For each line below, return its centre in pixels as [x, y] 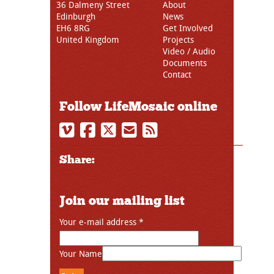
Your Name [81, 254]
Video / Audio [189, 51]
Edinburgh [76, 17]
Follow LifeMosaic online [138, 107]
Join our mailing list [122, 201]
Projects [178, 40]
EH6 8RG [73, 28]
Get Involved [188, 28]
